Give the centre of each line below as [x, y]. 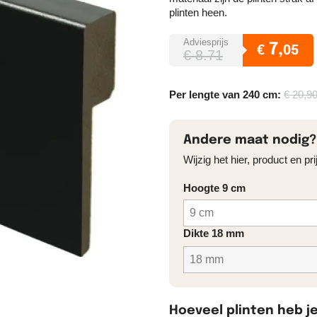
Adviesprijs [206, 42]
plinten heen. [198, 12]
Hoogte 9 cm [214, 188]
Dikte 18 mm [214, 233]
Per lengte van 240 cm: [226, 94]
